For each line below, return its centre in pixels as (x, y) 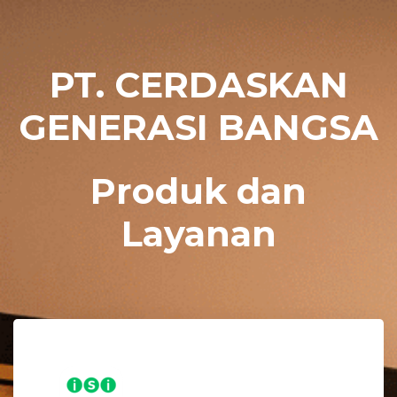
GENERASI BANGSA (198, 127)
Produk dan (198, 191)
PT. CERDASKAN (198, 85)
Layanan (198, 234)
